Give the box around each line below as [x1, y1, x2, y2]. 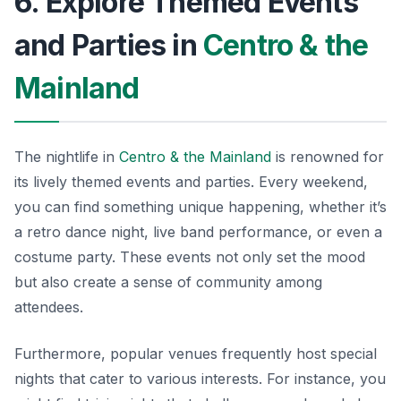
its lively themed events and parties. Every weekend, [14, 172, 368, 191]
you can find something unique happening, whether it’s [14, 197, 387, 216]
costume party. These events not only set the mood [14, 247, 365, 266]
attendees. [14, 297, 83, 316]
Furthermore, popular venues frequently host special [14, 344, 377, 363]
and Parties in [14, 27, 203, 63]
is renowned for [271, 147, 384, 166]
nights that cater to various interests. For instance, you [14, 369, 386, 388]
